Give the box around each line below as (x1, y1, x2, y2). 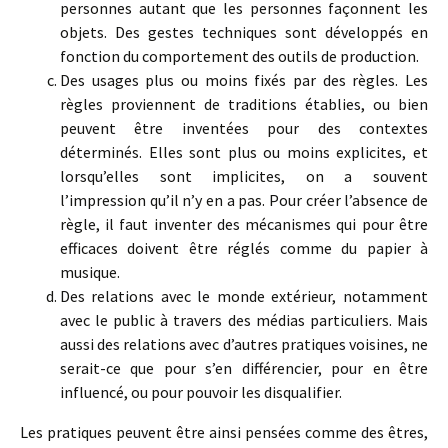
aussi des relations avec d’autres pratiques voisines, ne (60, 334, 428, 354)
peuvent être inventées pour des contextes (60, 118, 428, 138)
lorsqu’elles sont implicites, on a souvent (60, 166, 428, 186)
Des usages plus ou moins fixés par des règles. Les (60, 70, 428, 90)
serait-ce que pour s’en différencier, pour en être (60, 358, 428, 378)
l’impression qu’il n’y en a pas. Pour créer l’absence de (60, 190, 428, 210)
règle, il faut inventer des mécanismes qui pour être (60, 214, 428, 234)
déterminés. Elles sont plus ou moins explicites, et (60, 142, 428, 162)
